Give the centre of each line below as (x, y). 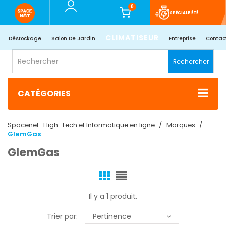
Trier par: (62, 217)
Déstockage (25, 39)
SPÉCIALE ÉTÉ (184, 13)
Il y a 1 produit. (113, 196)
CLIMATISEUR (132, 38)
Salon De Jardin (73, 39)
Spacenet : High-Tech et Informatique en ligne (82, 125)
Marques (181, 125)
